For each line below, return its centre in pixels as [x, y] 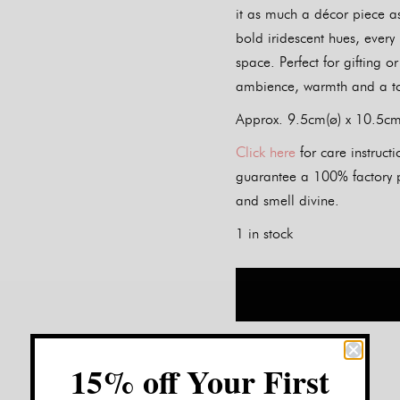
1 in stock [264, 233]
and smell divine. [287, 200]
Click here [266, 152]
